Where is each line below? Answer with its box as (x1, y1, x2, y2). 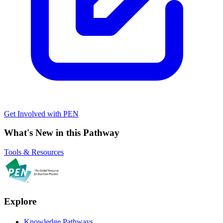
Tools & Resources (4, 147, 64, 156)
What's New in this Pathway (4, 127, 119, 138)
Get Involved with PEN (4, 109, 79, 118)
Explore (4, 196, 36, 207)
